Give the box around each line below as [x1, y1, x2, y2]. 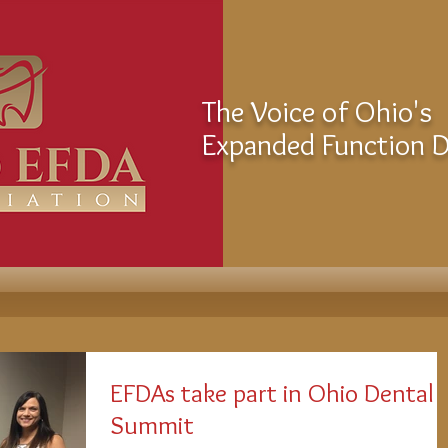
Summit [110, 409, 194, 441]
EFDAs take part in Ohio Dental [110, 377, 434, 409]
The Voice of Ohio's [202, 93, 432, 130]
